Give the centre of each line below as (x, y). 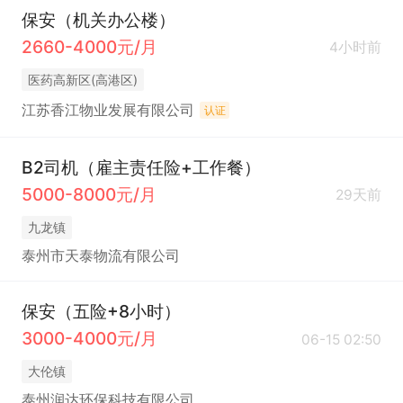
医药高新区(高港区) (82, 79)
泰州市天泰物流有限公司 (100, 256)
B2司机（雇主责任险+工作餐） (141, 167)
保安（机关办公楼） (98, 19)
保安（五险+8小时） (101, 311)
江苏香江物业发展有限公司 (107, 111)
